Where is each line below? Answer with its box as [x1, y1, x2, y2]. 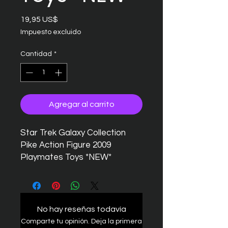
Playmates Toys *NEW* [20, 153, 111, 162]
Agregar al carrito [48, 100, 115, 108]
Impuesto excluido [20, 28, 81, 36]
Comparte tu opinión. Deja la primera [21, 218, 142, 225]
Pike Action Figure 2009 [20, 140, 111, 150]
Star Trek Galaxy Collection [20, 128, 126, 137]
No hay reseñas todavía [37, 205, 126, 213]
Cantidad [20, 50, 52, 58]
